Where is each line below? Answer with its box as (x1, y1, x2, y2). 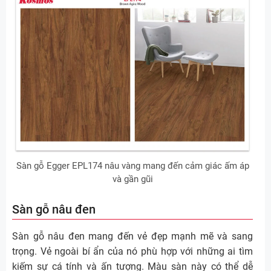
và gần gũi (112, 174, 153, 185)
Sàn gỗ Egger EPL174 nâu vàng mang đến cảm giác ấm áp (16, 160, 249, 172)
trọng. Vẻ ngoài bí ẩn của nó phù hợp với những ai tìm (12, 246, 253, 258)
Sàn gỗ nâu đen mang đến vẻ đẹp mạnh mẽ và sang (12, 230, 253, 243)
